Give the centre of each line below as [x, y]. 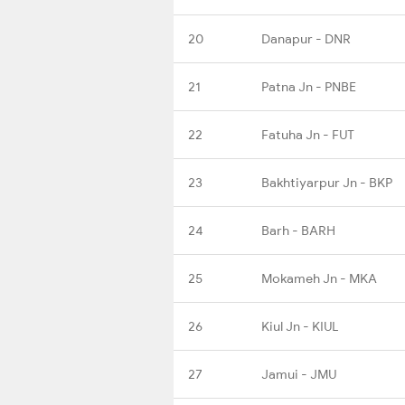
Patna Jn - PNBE [309, 86]
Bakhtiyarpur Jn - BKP [327, 182]
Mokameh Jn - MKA [319, 278]
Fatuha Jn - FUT [308, 134]
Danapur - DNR [306, 38]
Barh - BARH [298, 230]
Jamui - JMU [299, 374]
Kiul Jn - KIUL [300, 326]
